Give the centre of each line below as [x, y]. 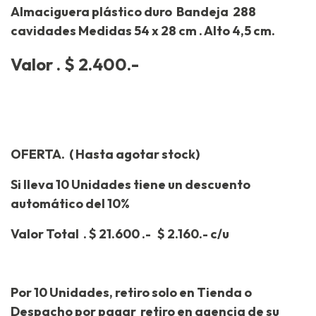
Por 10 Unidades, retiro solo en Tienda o [131, 293]
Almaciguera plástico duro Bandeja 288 [133, 12]
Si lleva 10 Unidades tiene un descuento [130, 185]
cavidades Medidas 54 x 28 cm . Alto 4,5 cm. [143, 31]
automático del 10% [72, 204]
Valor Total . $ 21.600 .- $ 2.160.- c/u [120, 234]
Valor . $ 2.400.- [75, 65]
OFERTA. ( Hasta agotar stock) [105, 154]
